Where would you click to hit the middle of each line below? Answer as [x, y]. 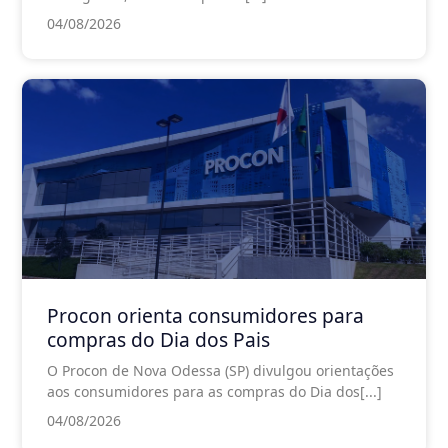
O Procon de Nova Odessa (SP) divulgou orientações [220, 370]
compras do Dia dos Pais [158, 339]
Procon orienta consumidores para [205, 315]
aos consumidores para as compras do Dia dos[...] [214, 391]
